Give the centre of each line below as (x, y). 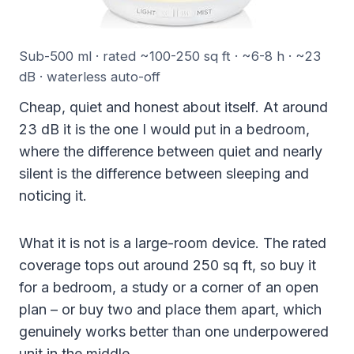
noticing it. (53, 195)
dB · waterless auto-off (90, 76)
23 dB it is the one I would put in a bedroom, (164, 129)
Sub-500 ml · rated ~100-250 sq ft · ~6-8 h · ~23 (170, 56)
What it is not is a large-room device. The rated (173, 243)
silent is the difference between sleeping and (164, 173)
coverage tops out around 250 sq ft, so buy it (168, 265)
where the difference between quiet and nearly (171, 151)
